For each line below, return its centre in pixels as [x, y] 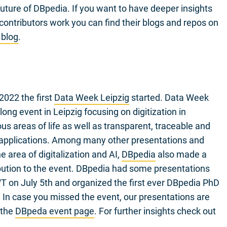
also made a [181, 154]
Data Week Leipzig [91, 97]
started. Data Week [169, 97]
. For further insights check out [155, 211]
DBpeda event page [54, 211]
